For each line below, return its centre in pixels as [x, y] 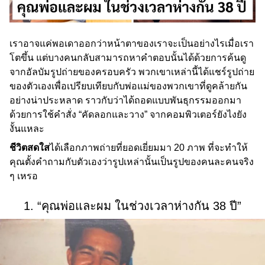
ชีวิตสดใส [30, 148]
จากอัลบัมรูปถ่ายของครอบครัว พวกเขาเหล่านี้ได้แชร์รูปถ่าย [132, 72]
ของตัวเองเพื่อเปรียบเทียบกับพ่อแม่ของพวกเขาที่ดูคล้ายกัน [128, 86]
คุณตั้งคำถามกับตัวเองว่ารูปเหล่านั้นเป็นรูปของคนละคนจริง [132, 162]
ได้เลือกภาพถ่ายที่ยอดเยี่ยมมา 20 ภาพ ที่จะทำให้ [149, 148]
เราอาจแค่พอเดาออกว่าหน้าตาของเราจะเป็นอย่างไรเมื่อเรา [132, 44]
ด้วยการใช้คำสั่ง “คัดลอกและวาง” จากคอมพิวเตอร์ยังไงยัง [128, 115]
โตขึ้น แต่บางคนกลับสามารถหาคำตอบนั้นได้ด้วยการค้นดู [128, 58]
